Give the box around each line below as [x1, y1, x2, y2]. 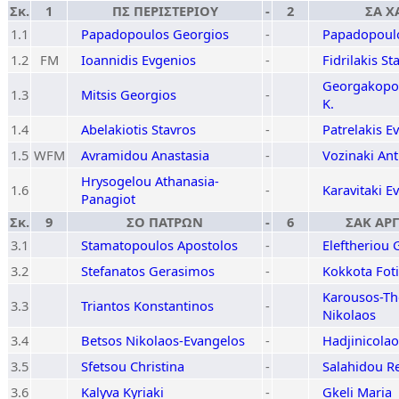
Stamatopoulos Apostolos [81, 236, 238, 254]
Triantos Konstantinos [81, 297, 214, 314]
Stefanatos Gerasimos [81, 262, 215, 280]
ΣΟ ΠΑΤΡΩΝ [126, 213, 203, 231]
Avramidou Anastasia [81, 146, 209, 164]
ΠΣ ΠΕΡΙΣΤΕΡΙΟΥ [111, 2, 218, 20]
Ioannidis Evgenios [81, 51, 196, 69]
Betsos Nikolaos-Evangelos [81, 331, 245, 349]
